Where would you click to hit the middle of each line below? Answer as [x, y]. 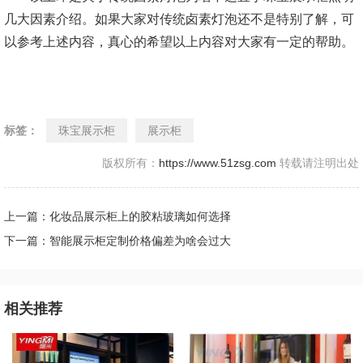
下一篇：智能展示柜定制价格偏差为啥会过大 [117, 241]
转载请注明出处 [318, 163]
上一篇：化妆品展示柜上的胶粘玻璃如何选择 [117, 216]
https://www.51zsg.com [218, 163]
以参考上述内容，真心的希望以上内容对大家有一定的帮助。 [179, 42]
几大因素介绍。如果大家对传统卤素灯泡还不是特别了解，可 [179, 19]
